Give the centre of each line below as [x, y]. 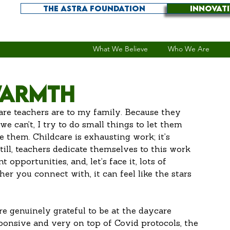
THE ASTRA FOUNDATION [94, 8]
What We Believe [120, 49]
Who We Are [188, 49]
